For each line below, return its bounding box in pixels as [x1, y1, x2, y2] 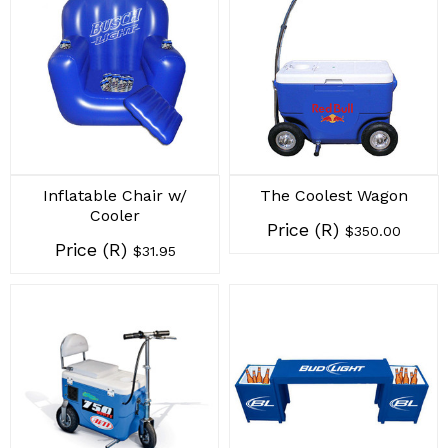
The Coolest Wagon [260, 186, 408, 205]
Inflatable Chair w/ [43, 186, 187, 205]
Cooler [90, 206, 140, 225]
